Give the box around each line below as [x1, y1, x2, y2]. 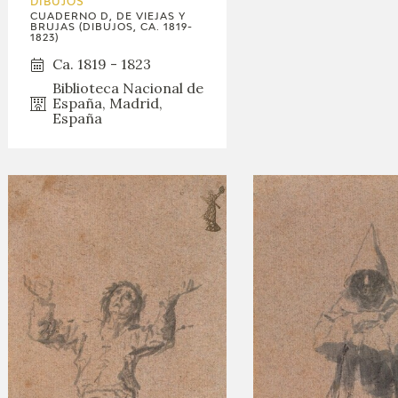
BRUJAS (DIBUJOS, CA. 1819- [30, 22, 194, 33]
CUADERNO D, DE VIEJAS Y [30, 12, 187, 22]
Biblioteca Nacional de [52, 79, 204, 98]
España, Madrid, [52, 94, 163, 113]
